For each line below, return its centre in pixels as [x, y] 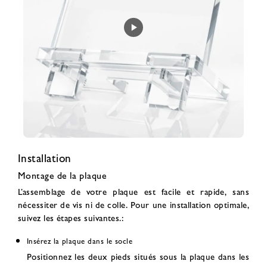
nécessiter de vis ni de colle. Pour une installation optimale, [133, 204]
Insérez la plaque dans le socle [80, 240]
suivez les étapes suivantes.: [71, 217]
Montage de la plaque [63, 175]
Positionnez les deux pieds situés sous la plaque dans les [138, 256]
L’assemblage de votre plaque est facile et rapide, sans [133, 191]
